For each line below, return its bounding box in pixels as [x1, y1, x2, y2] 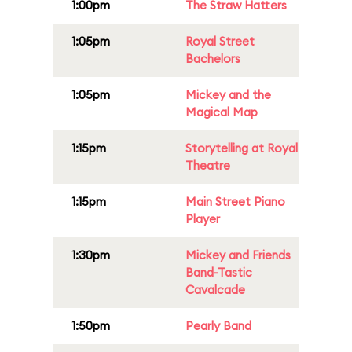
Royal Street [185, 34, 255, 49]
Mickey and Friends [185, 247, 291, 262]
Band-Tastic [185, 265, 252, 280]
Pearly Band [185, 318, 251, 333]
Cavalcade [185, 282, 245, 297]
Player [185, 211, 220, 226]
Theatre [185, 158, 230, 173]
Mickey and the [185, 87, 271, 102]
